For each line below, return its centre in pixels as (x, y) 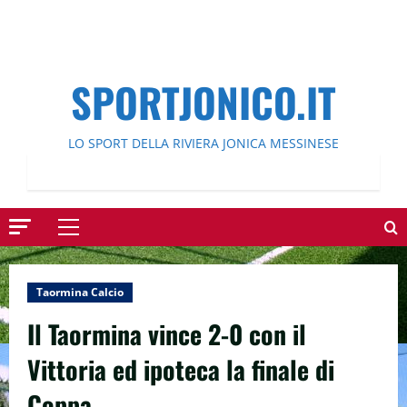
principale (99, 259)
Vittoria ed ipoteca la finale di (181, 369)
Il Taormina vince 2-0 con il (167, 334)
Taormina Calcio (80, 292)
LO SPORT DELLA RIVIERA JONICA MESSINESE (203, 143)
